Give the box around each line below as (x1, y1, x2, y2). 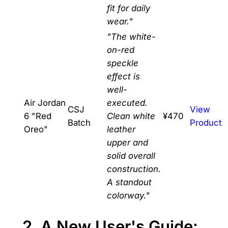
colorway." (106, 190, 150, 201)
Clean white (106, 111, 155, 122)
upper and (106, 137, 148, 148)
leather (106, 124, 135, 135)
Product (189, 118, 221, 128)
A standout (106, 177, 152, 188)
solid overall (106, 151, 155, 161)
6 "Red (23, 111, 51, 122)
